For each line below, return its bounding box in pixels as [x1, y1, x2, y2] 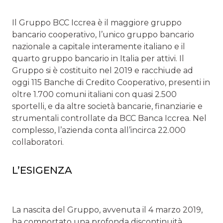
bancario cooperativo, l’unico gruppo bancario [12, 29, 194, 39]
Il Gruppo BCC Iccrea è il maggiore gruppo [12, 17, 182, 27]
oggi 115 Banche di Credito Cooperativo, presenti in [12, 77, 210, 87]
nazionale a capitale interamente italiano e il [12, 41, 185, 51]
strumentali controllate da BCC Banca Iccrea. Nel [12, 113, 207, 123]
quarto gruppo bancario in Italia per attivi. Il [12, 53, 184, 63]
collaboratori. [12, 137, 64, 147]
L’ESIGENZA [12, 164, 72, 176]
